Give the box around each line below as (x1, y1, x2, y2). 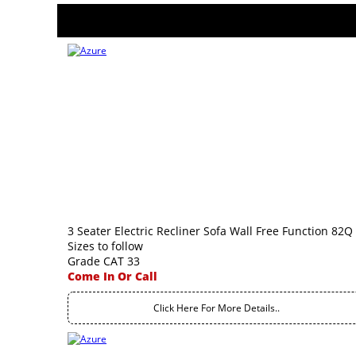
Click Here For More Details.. (153, 301, 280, 315)
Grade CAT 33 (68, 253, 140, 269)
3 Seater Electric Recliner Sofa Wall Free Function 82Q (68, 223, 353, 238)
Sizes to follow (68, 238, 143, 253)
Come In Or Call (68, 269, 157, 284)
